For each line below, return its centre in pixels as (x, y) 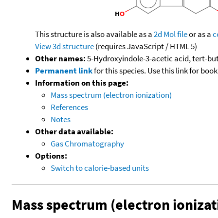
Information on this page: (82, 82)
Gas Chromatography (87, 143)
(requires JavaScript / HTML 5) (145, 46)
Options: (51, 155)
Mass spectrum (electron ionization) (111, 95)
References (69, 107)
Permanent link (64, 70)
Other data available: (74, 131)
